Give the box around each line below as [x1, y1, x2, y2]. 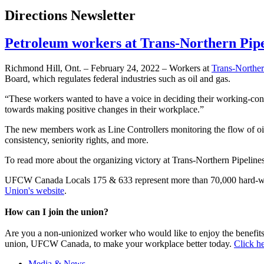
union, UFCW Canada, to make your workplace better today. [5, 239, 234, 249]
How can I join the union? [5, 207, 108, 217]
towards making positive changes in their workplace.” [5, 104, 204, 115]
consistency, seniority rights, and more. [5, 135, 153, 146]
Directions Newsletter [5, 8, 136, 24]
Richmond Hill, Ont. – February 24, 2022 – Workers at [5, 63, 212, 74]
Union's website [5, 186, 64, 196]
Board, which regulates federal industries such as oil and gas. [5, 74, 230, 84]
